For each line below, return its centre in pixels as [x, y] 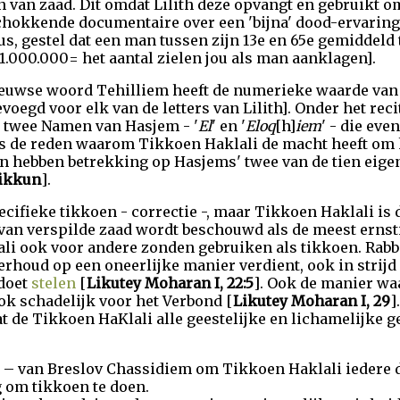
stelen [54, 283]
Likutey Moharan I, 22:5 [170, 283]
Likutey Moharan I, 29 [312, 301]
